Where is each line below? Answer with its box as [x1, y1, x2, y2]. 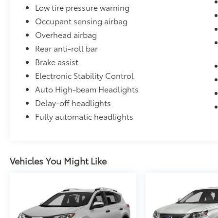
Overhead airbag [35, 28, 97, 40]
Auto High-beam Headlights [35, 83, 139, 94]
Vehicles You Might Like [10, 154, 107, 167]
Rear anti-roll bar [35, 42, 98, 54]
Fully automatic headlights [35, 110, 134, 122]
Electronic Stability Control [35, 69, 134, 81]
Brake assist [35, 55, 79, 67]
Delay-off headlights [35, 96, 111, 108]
